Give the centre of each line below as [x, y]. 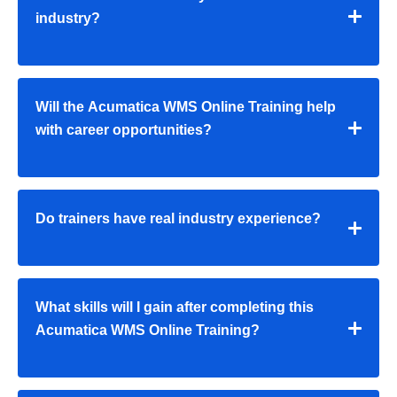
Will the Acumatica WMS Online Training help [186, 107]
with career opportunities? [124, 130]
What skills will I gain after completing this [175, 307]
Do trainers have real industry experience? [178, 219]
